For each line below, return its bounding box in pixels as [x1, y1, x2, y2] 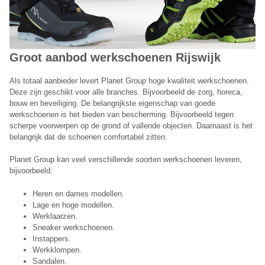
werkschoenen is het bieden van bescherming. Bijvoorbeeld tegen [9, 109, 234, 119]
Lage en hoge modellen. [33, 200, 114, 209]
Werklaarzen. [33, 211, 77, 221]
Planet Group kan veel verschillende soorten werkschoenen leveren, [9, 155, 242, 164]
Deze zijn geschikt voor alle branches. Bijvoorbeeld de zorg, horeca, [9, 87, 243, 96]
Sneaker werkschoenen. [33, 222, 115, 232]
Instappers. [33, 234, 71, 243]
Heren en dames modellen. [33, 189, 124, 198]
